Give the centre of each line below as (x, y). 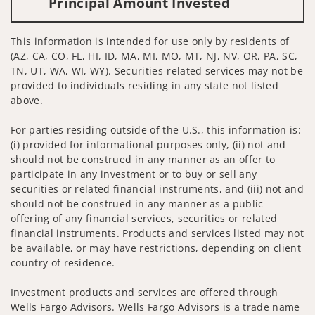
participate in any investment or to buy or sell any (134, 174)
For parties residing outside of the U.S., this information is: (156, 129)
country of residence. (63, 262)
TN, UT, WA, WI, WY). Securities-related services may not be (157, 70)
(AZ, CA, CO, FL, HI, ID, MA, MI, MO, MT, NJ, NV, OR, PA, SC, (154, 56)
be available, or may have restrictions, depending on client (156, 247)
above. (27, 100)
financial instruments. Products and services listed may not (157, 233)
